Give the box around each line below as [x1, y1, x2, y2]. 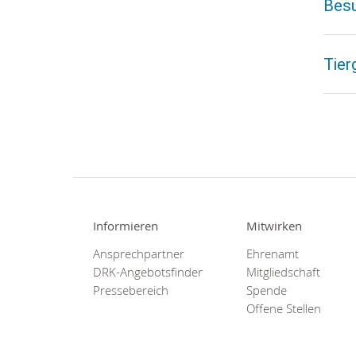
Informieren [93, 218, 158, 234]
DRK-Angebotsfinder [93, 265, 203, 281]
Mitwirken [246, 218, 303, 234]
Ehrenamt [246, 246, 300, 262]
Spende [246, 283, 288, 299]
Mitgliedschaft [246, 265, 321, 281]
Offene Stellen [246, 301, 322, 317]
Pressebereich [93, 283, 168, 299]
